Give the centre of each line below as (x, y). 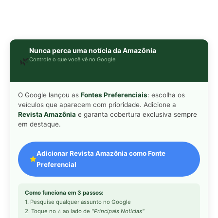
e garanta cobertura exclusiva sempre (136, 115)
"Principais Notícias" (118, 211)
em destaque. (39, 124)
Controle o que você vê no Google (72, 60)
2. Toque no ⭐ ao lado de (58, 211)
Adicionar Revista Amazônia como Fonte (101, 154)
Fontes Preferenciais (114, 95)
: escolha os (166, 95)
